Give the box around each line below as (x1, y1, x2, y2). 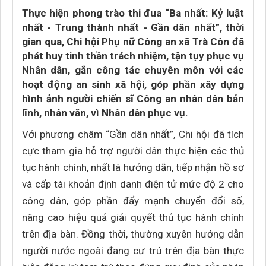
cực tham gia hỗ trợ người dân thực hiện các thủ (22, 145, 244, 157)
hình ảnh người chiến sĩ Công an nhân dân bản (22, 93, 244, 104)
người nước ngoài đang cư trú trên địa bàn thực (22, 245, 244, 256)
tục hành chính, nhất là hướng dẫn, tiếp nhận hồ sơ (22, 161, 244, 173)
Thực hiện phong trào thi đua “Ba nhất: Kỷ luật (22, 7, 244, 19)
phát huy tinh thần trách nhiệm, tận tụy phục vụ (22, 50, 244, 62)
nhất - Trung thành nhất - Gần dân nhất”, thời (22, 21, 244, 33)
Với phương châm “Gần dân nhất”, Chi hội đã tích (22, 128, 244, 140)
